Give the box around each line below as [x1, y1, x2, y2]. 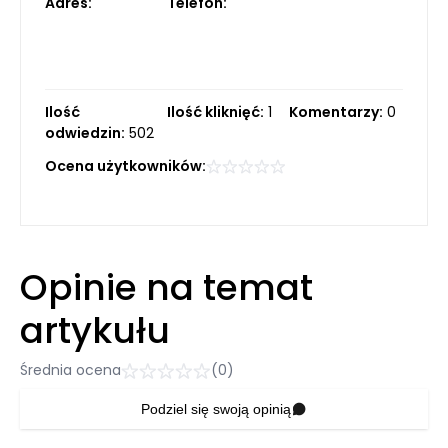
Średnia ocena [20, 360, 121, 380]
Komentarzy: [289, 102, 383, 122]
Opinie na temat [20, 262, 313, 313]
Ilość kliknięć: [167, 102, 264, 122]
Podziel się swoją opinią [141, 401, 291, 417]
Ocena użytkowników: [45, 156, 206, 176]
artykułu [20, 305, 170, 356]
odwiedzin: [45, 123, 125, 143]
